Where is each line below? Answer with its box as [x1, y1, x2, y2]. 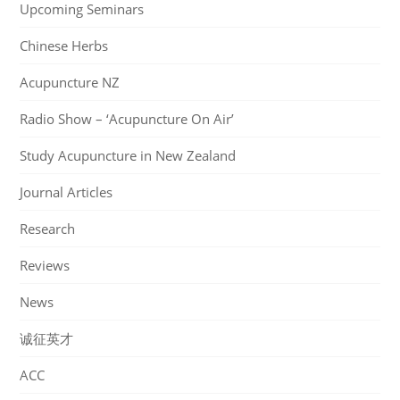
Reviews [20, 255, 71, 274]
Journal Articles [20, 182, 113, 201]
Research [20, 219, 76, 237]
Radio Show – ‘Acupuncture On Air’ [20, 109, 235, 128]
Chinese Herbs [20, 36, 109, 54]
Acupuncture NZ [20, 72, 121, 91]
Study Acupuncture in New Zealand [20, 146, 237, 164]
